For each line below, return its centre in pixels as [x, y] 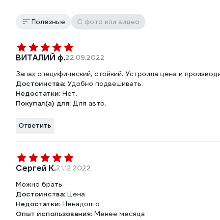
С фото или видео [108, 22]
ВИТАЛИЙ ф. [41, 58]
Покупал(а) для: [44, 103]
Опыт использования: [55, 214]
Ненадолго [81, 204]
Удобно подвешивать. [105, 83]
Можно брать [39, 184]
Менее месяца [120, 214]
